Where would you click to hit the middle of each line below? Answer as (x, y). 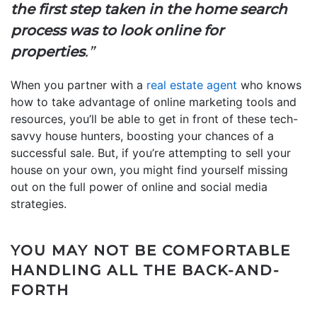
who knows (269, 85)
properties (48, 51)
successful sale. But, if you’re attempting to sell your (151, 152)
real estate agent (192, 85)
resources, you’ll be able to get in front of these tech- (154, 119)
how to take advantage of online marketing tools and (154, 102)
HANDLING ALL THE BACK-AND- (145, 270)
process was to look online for (117, 30)
